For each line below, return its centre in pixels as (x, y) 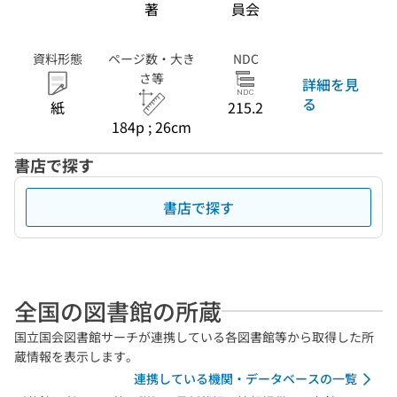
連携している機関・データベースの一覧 (245, 378)
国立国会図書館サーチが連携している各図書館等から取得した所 (194, 337)
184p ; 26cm (152, 127)
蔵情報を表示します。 (76, 356)
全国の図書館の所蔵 (118, 311)
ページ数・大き (152, 58)
